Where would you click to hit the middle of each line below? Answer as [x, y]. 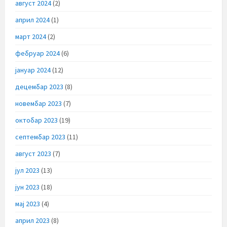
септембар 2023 [40, 137]
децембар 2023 [39, 86]
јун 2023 [27, 187]
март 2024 [31, 36]
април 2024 [32, 20]
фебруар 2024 [37, 53]
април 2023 [32, 220]
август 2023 [33, 153]
